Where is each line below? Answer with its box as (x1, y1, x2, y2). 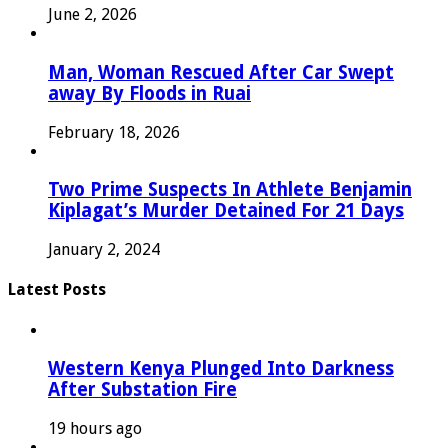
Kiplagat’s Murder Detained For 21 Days (48, 200, 404, 222)
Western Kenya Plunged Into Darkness (48, 358, 394, 380)
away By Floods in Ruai (48, 82, 251, 104)
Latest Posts (8, 280, 106, 300)
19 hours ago (48, 418, 142, 438)
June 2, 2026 (48, 5, 137, 25)
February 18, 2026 (48, 122, 180, 142)
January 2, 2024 (48, 240, 160, 259)
